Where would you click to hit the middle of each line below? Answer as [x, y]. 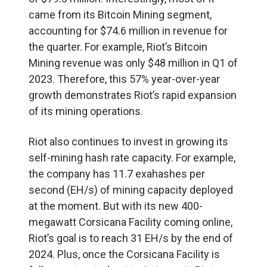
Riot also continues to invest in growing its [128, 141]
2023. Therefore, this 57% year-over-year [124, 79]
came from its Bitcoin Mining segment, [120, 14]
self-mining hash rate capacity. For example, [132, 157]
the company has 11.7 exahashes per [117, 173]
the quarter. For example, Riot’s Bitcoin [118, 46]
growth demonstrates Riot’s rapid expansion [133, 95]
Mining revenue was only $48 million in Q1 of [133, 63]
